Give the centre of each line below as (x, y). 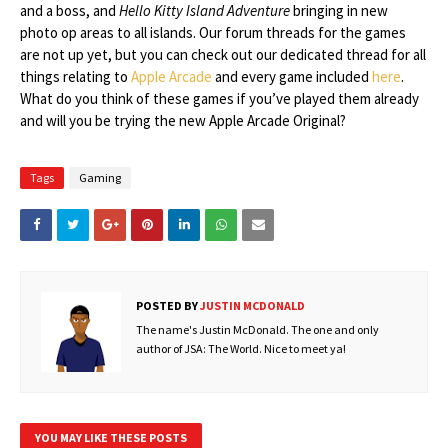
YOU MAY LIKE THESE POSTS (111, 437)
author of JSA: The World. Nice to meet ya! (241, 348)
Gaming (100, 177)
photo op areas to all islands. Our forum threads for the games (213, 32)
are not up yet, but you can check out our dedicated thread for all (223, 54)
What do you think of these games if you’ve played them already (219, 98)
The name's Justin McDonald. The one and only (257, 329)
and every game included (292, 76)
